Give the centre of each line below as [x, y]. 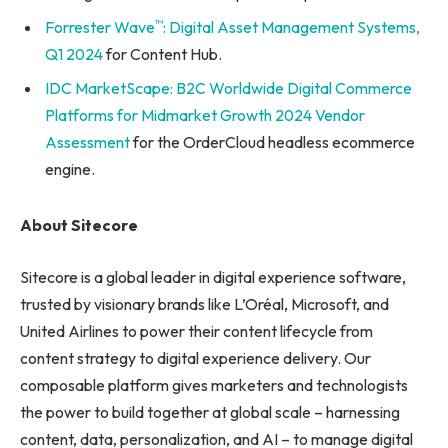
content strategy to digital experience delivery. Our [195, 357]
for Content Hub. [162, 54]
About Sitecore [79, 225]
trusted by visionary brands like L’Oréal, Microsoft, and [204, 303]
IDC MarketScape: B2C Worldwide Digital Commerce [228, 88]
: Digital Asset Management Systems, [291, 27]
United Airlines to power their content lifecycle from [196, 330]
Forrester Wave [100, 27]
